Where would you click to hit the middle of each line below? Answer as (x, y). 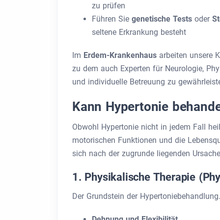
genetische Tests (163, 19)
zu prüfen (109, 6)
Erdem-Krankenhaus (121, 55)
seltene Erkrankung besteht (139, 32)
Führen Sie (112, 19)
